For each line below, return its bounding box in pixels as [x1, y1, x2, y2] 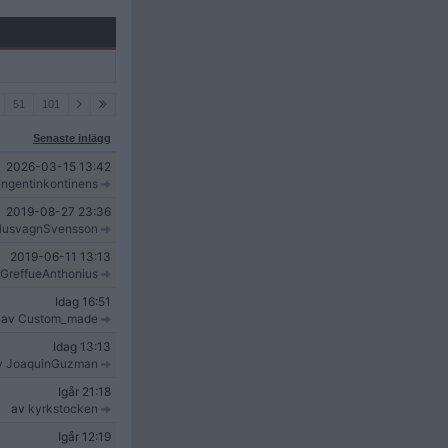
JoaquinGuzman [6, 356, 98, 371]
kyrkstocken [28, 401, 98, 416]
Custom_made [18, 311, 98, 326]
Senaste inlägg [33, 132, 111, 144]
